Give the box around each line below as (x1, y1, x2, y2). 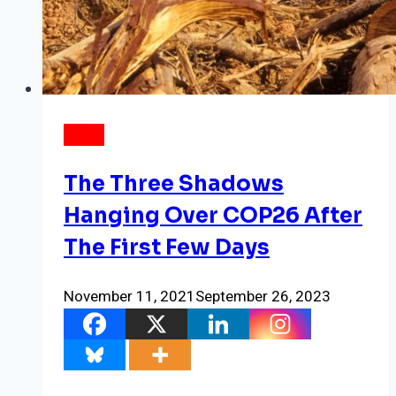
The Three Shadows (64, 171, 284, 198)
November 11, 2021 (64, 286, 195, 308)
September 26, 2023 (195, 286, 331, 308)
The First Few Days (64, 234, 270, 262)
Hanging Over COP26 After (64, 202, 362, 230)
